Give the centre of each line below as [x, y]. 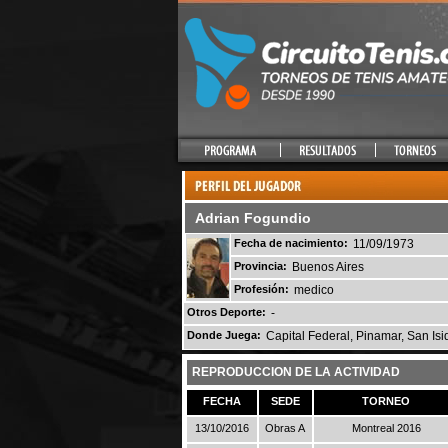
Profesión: [261, 289]
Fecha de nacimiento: [290, 243]
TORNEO [386, 401]
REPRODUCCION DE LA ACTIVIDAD [295, 372]
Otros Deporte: [226, 312]
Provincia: [260, 266]
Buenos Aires [327, 267]
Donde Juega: [223, 335]
